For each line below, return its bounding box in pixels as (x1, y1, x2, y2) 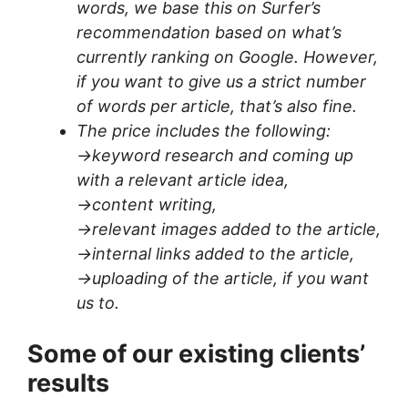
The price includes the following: (76, 121, 331, 141)
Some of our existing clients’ (27, 339, 365, 370)
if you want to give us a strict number (76, 72, 366, 92)
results (27, 368, 109, 399)
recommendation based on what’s (76, 23, 342, 43)
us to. (76, 293, 119, 313)
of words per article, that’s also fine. (76, 97, 357, 117)
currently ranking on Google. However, (76, 47, 378, 67)
